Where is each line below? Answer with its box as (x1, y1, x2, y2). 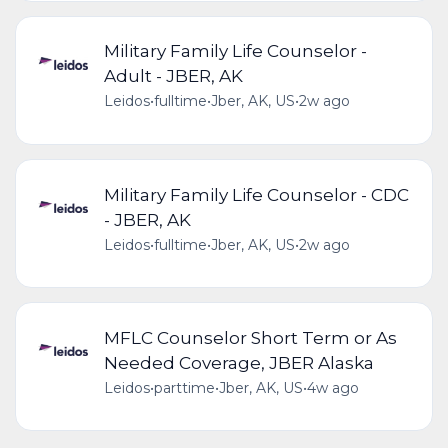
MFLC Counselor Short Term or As (103, 326, 397, 348)
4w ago (306, 378, 359, 397)
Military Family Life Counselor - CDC (103, 183, 409, 205)
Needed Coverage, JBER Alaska (103, 351, 374, 373)
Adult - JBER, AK (103, 65, 243, 87)
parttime (153, 378, 215, 397)
